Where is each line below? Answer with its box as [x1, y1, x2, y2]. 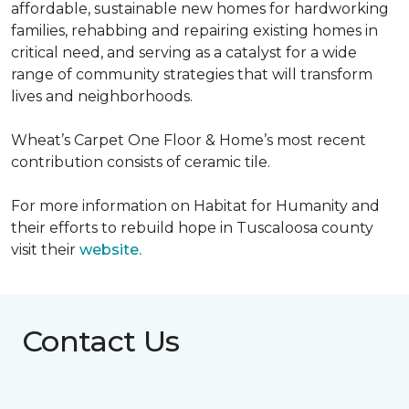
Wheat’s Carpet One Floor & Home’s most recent [11, 131, 366, 149]
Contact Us [22, 323, 180, 359]
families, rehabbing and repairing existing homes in [11, 22, 378, 39]
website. [79, 241, 142, 258]
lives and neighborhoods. [11, 88, 193, 105]
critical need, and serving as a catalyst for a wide [11, 44, 357, 61]
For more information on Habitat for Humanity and [11, 197, 380, 215]
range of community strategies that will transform [11, 66, 372, 83]
